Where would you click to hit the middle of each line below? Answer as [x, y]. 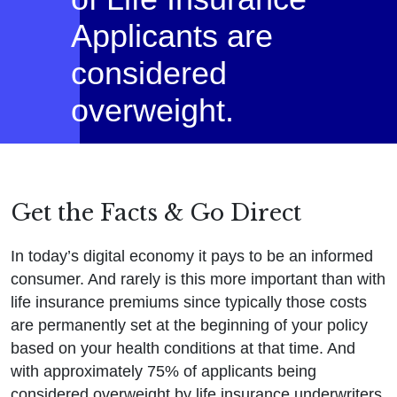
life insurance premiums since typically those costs [189, 303]
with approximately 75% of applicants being [163, 372]
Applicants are [172, 37]
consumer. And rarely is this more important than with [198, 280]
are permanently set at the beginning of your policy [189, 326]
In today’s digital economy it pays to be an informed [192, 257]
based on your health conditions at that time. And [183, 349]
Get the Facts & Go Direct [156, 214]
